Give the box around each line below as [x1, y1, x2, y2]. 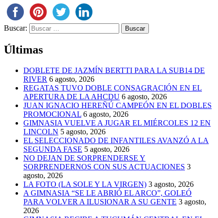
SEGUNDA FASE [23, 145, 82, 153]
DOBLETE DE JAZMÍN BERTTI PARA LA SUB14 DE [23, 66, 205, 74]
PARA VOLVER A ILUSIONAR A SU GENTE [23, 197, 177, 206]
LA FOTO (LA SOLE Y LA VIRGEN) [23, 180, 146, 188]
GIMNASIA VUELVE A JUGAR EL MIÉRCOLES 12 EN [23, 118, 211, 127]
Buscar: [4, 23, 27, 32]
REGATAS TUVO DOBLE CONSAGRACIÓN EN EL [23, 83, 202, 92]
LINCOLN [23, 127, 58, 136]
